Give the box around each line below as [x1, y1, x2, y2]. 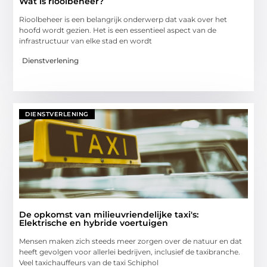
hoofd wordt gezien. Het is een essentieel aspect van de [19, 26, 217, 35]
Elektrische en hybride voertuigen [19, 217, 169, 228]
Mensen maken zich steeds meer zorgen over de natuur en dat [19, 236, 243, 246]
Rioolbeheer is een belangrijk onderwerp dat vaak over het [19, 15, 228, 24]
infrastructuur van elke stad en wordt [19, 36, 153, 46]
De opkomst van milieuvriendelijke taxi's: [19, 209, 199, 220]
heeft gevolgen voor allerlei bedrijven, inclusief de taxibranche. [19, 247, 241, 256]
